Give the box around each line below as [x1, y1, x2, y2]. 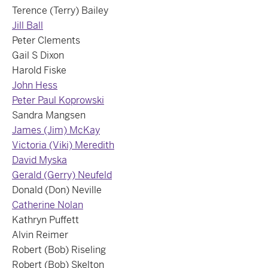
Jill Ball [12, 19, 43, 32]
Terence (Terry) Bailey [12, 4, 108, 17]
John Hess [12, 79, 57, 92]
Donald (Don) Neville [12, 184, 102, 196]
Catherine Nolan [12, 199, 83, 211]
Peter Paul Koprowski [12, 94, 104, 106]
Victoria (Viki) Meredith [12, 139, 114, 151]
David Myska [12, 154, 67, 166]
